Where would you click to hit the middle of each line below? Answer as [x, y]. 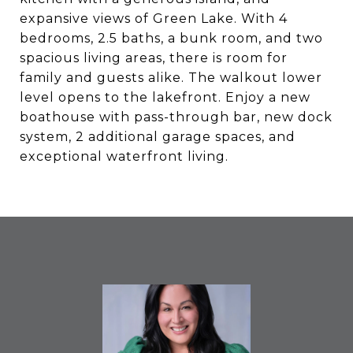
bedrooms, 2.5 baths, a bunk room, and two [171, 38]
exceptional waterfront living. [124, 156]
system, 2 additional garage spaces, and [158, 137]
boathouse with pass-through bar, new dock [176, 117]
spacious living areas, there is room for [154, 58]
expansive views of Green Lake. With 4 [154, 19]
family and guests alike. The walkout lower [171, 78]
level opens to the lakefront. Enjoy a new [165, 97]
